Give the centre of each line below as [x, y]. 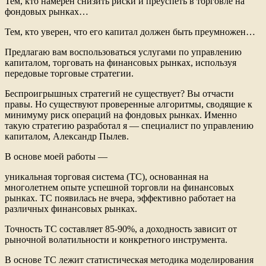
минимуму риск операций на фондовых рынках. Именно [121, 115]
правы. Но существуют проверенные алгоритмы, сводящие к [129, 104]
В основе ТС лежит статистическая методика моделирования [129, 259]
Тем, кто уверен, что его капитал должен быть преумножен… [130, 31]
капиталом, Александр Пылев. [67, 136]
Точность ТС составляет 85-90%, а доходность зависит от [121, 229]
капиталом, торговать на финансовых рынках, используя [121, 62]
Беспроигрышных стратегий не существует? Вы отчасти [119, 93]
